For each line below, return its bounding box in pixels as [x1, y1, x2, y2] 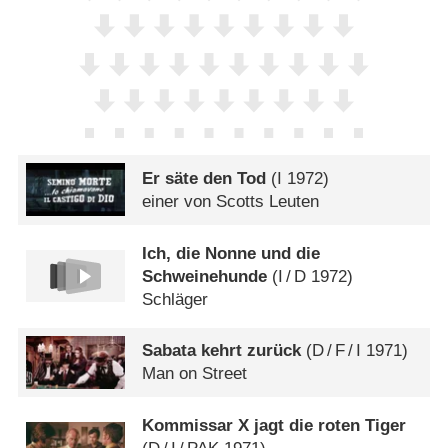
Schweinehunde [142, 266, 268, 286]
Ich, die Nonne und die [142, 243, 321, 263]
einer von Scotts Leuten [142, 191, 320, 211]
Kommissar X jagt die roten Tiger [142, 416, 407, 436]
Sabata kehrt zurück [142, 341, 302, 361]
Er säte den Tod [142, 168, 267, 188]
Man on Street [142, 364, 248, 384]
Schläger [142, 289, 209, 309]
